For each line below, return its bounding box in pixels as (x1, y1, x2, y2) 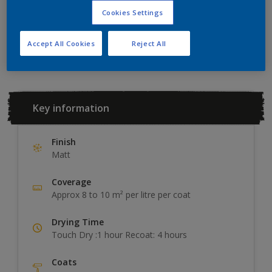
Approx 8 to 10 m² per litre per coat (52, 188, 191, 200)
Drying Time (52, 216, 104, 228)
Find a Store (169, 29, 221, 41)
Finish (52, 135, 76, 148)
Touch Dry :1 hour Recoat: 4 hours (52, 228, 187, 240)
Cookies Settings (101, 7, 163, 17)
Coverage (52, 175, 91, 188)
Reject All (132, 38, 167, 48)
